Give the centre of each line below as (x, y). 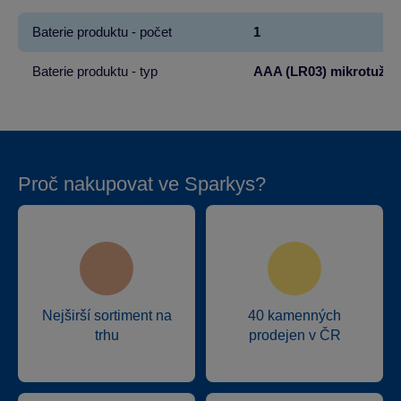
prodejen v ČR (294, 335)
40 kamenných (294, 316)
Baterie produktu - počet (102, 32)
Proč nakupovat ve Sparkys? (142, 184)
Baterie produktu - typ (95, 71)
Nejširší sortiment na (107, 316)
